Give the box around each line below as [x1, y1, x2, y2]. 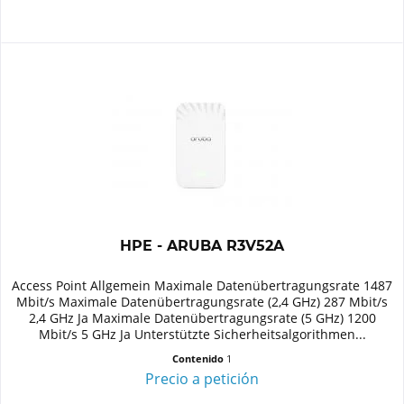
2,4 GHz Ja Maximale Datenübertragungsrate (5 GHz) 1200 [28, 308, 376, 326]
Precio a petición [145, 368, 260, 389]
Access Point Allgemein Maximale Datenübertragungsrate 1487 [12, 276, 393, 294]
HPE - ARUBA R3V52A [120, 236, 285, 254]
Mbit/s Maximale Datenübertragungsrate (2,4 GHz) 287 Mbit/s [16, 292, 389, 310]
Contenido [172, 351, 227, 365]
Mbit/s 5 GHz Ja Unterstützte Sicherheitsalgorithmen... [38, 325, 366, 343]
